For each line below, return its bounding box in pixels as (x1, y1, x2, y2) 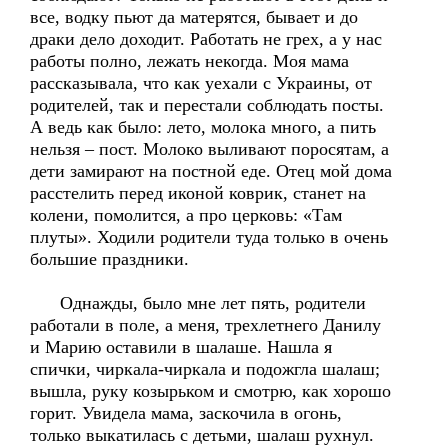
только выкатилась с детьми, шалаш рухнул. (30, 425, 374, 445)
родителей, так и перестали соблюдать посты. (30, 95, 384, 115)
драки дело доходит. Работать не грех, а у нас (30, 29, 382, 49)
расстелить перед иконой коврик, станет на (30, 183, 366, 203)
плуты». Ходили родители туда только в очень (30, 227, 388, 247)
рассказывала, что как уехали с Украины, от (30, 73, 372, 93)
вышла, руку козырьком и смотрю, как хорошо (30, 381, 391, 401)
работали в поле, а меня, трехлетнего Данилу (30, 315, 381, 335)
